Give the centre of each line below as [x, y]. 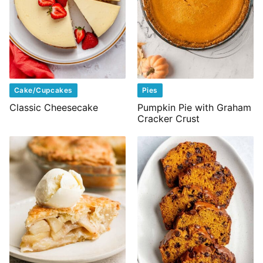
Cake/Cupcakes [43, 90]
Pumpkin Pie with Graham [194, 108]
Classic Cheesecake [54, 108]
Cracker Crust [168, 119]
